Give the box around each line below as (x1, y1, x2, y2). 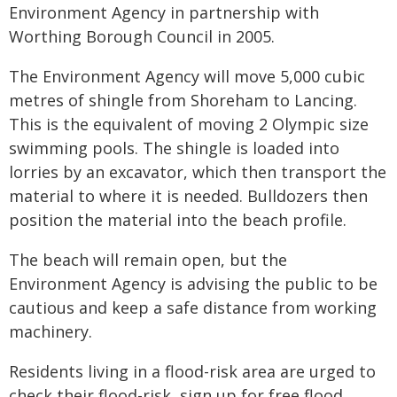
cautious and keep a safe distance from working (9, 297, 377, 318)
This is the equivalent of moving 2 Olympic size (9, 113, 369, 135)
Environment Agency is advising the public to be (9, 273, 378, 294)
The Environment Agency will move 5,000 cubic (9, 66, 365, 87)
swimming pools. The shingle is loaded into (9, 137, 339, 159)
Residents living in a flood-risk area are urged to (9, 361, 376, 382)
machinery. (9, 321, 92, 342)
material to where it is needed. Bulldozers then (9, 185, 368, 206)
